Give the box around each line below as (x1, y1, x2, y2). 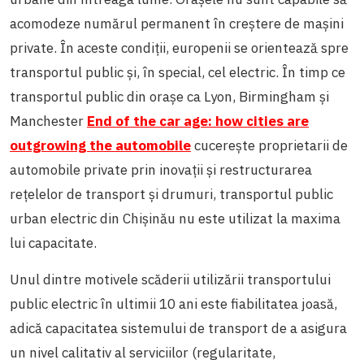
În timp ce (282, 63, 345, 81)
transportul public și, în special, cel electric (10, 63, 275, 81)
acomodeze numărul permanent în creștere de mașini (10, 14, 344, 32)
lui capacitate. (10, 233, 97, 252)
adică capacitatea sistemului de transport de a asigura (10, 318, 347, 337)
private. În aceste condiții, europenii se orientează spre (10, 38, 349, 57)
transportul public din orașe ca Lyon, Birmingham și (10, 87, 329, 106)
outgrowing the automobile (10, 136, 191, 154)
